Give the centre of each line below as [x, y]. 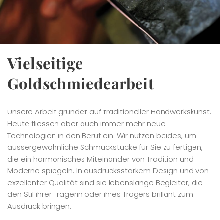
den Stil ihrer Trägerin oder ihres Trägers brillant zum [100, 194]
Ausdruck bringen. [39, 206]
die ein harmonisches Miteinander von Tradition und [100, 159]
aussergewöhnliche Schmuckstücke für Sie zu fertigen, [105, 147]
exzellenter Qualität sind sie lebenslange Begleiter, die [105, 183]
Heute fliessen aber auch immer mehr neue [86, 124]
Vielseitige [45, 63]
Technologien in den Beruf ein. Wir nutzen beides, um [102, 136]
